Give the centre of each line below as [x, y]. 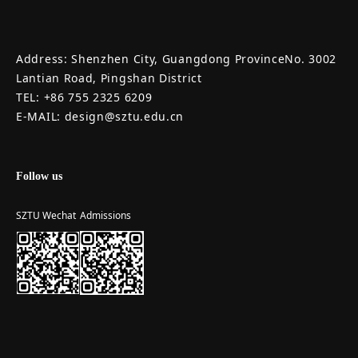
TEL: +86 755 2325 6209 [84, 97]
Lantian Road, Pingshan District [109, 78]
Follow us [39, 177]
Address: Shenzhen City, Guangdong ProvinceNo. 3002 [177, 59]
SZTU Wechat [46, 216]
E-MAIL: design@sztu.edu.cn [100, 117]
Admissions [105, 216]
